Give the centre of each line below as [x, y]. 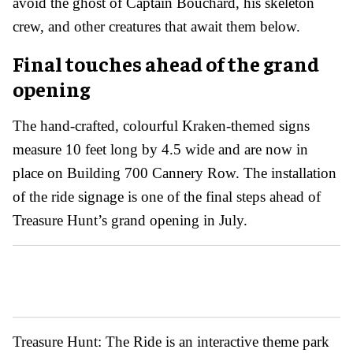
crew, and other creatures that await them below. [156, 26]
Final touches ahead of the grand [166, 63]
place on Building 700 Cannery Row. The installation [175, 173]
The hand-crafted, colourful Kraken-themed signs [161, 125]
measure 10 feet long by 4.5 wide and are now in [160, 149]
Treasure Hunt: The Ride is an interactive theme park [171, 341]
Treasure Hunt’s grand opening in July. [130, 220]
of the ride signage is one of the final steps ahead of [167, 196]
